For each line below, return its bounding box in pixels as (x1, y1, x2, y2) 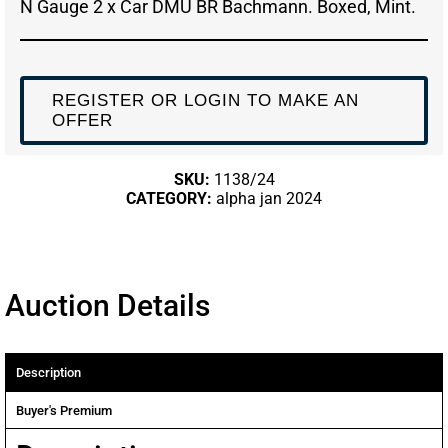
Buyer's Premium (16, 403, 112, 419)
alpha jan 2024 (216, 189, 322, 209)
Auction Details (5, 288, 210, 324)
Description (16, 365, 81, 381)
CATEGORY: (126, 189, 216, 209)
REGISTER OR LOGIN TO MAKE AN (51, 90, 359, 110)
